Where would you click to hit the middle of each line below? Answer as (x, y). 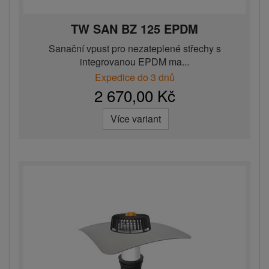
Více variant (136, 119)
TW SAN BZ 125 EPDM (134, 29)
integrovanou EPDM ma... (134, 62)
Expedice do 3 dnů (134, 77)
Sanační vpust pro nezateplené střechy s (134, 49)
